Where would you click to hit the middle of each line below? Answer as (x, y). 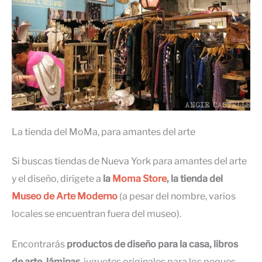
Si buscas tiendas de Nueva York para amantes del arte (129, 161)
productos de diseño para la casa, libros (152, 244)
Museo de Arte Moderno (65, 196)
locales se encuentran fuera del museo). (96, 214)
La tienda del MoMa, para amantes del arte (104, 132)
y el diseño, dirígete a (57, 179)
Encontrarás (39, 244)
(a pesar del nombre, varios (177, 196)
